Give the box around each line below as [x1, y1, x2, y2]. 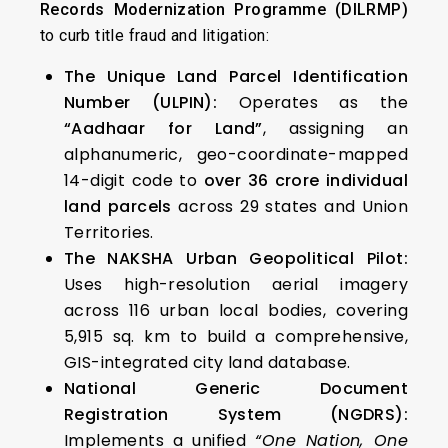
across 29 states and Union [171, 195, 408, 219]
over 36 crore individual [203, 169, 408, 193]
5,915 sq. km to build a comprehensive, [64, 325, 408, 349]
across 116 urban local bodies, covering [64, 299, 408, 323]
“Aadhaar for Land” [64, 117, 263, 141]
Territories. [64, 221, 154, 245]
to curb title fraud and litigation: [40, 26, 269, 46]
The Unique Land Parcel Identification [64, 65, 408, 89]
